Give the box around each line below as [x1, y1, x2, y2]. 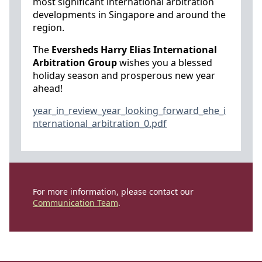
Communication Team [33, 197, 118, 208]
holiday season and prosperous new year [33, 69, 215, 82]
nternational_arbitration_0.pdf [33, 117, 167, 130]
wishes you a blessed [117, 56, 212, 69]
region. [33, 21, 64, 34]
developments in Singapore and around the [33, 8, 226, 21]
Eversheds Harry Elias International [51, 43, 217, 56]
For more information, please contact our [33, 186, 194, 197]
